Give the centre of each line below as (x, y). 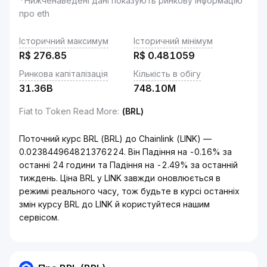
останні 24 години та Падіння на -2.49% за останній (128, 165)
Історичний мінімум (173, 41)
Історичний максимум (64, 41)
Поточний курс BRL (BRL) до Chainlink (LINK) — (115, 139)
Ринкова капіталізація (63, 74)
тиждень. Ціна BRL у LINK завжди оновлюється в (120, 178)
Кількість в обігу (167, 74)
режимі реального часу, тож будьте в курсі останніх (129, 191)
